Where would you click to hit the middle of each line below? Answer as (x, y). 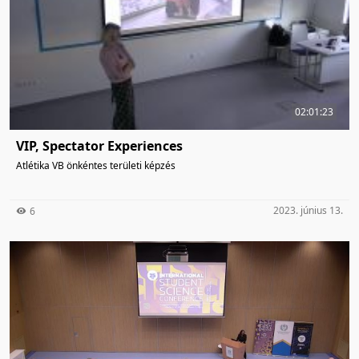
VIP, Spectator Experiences (99, 146)
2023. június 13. (308, 211)
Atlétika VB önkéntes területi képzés (96, 166)
